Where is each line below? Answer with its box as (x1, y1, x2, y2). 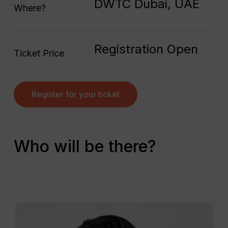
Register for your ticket (31, 89, 120, 99)
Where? (13, 2, 46, 13)
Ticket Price (13, 47, 64, 59)
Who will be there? (13, 136, 156, 156)
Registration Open (94, 41, 198, 56)
